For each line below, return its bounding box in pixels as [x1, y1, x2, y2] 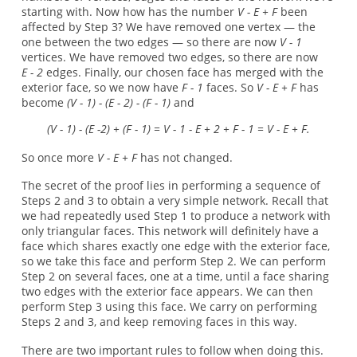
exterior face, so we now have [21, 80, 182, 96]
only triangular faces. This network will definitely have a [21, 223, 319, 239]
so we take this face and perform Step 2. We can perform [21, 253, 326, 269]
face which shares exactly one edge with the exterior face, [21, 238, 330, 254]
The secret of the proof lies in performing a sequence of [21, 178, 320, 194]
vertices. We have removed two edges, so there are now [21, 49, 318, 65]
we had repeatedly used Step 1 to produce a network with [21, 208, 331, 224]
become [21, 95, 67, 111]
